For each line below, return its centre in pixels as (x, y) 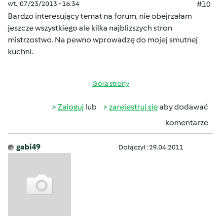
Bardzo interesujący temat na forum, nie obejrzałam (100, 16)
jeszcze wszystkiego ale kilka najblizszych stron (90, 28)
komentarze (187, 123)
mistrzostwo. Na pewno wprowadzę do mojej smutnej (103, 40)
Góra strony (110, 84)
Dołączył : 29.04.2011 (151, 147)
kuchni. (20, 52)
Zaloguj (71, 107)
